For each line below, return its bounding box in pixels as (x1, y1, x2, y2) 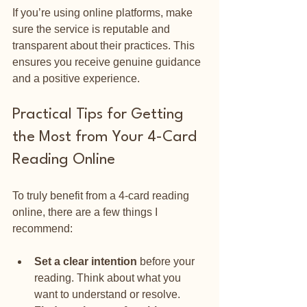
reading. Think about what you (34, 271, 184, 284)
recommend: (12, 222, 73, 234)
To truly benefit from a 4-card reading (12, 189, 192, 201)
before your (137, 255, 197, 267)
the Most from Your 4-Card (12, 129, 201, 145)
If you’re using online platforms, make (12, 6, 195, 19)
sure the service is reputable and (12, 23, 173, 35)
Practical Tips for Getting (12, 106, 188, 122)
